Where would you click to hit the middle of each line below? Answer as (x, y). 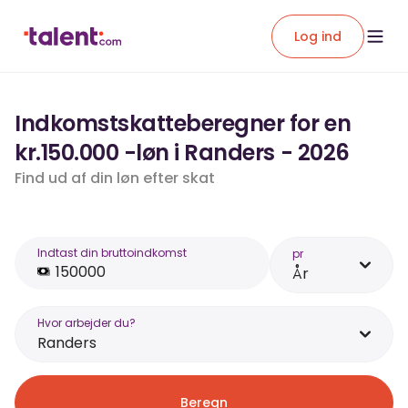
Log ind (318, 36)
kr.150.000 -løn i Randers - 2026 (182, 153)
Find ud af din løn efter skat (115, 178)
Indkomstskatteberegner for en (183, 123)
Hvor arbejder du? (87, 323)
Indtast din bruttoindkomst (112, 253)
